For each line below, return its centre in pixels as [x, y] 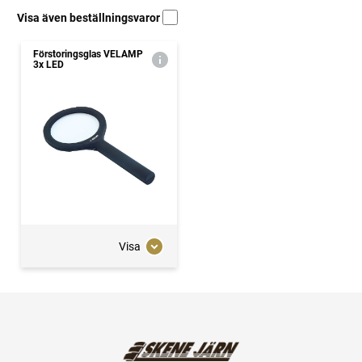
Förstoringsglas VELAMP [88, 54]
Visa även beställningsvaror [90, 18]
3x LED [48, 65]
